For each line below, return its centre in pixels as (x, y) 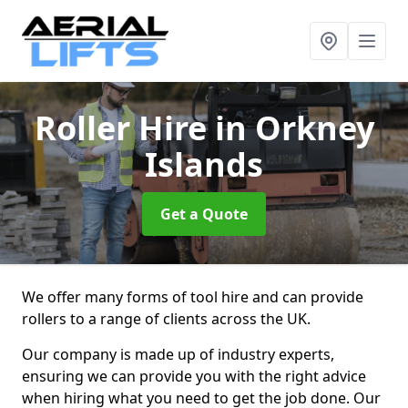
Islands (204, 164)
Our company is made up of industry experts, (178, 354)
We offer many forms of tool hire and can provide (193, 297)
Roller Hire (124, 128)
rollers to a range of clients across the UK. (166, 319)
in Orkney (294, 128)
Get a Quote (204, 214)
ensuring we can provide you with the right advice (194, 376)
